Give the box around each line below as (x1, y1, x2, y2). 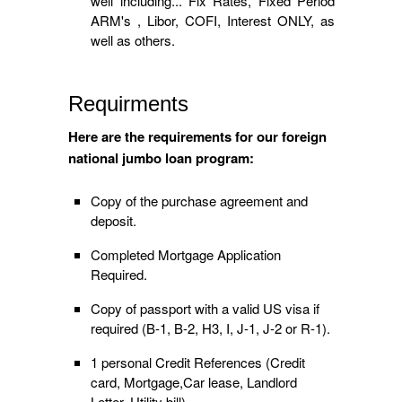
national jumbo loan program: (68, 148, 255, 169)
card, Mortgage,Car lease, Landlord (91, 371, 298, 391)
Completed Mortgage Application (91, 244, 282, 264)
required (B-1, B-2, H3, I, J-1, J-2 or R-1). (91, 318, 331, 337)
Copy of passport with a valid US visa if (91, 298, 320, 318)
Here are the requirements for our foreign (68, 127, 328, 147)
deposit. (91, 210, 137, 230)
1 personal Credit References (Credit (91, 352, 306, 371)
